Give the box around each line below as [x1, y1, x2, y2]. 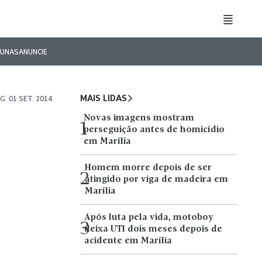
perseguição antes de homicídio [84, 125, 225, 135]
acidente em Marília [84, 236, 173, 246]
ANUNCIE [19, 47, 47, 56]
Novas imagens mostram [84, 113, 195, 123]
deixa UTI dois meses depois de [84, 225, 223, 234]
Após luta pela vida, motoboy [84, 213, 213, 222]
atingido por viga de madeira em [85, 175, 229, 184]
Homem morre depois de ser [85, 163, 212, 173]
